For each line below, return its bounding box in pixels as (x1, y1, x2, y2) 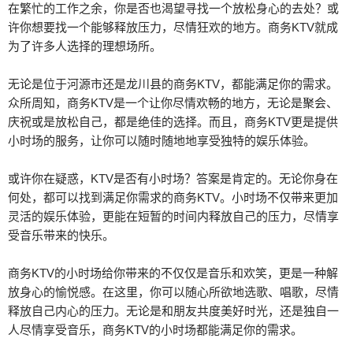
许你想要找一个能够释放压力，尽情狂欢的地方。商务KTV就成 (8, 20, 338, 34)
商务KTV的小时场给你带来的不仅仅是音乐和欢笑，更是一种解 (8, 266, 338, 280)
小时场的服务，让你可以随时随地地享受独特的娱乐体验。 (8, 134, 315, 147)
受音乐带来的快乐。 (8, 229, 114, 242)
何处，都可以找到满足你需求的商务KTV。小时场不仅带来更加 (8, 191, 338, 204)
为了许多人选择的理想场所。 (8, 39, 162, 53)
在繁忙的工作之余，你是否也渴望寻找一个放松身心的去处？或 (8, 2, 339, 15)
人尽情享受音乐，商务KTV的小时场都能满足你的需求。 (8, 323, 303, 336)
